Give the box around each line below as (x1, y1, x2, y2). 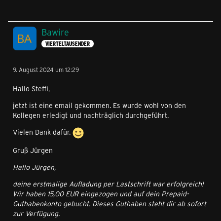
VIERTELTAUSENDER (45, 39, 90, 47)
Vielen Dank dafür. (13, 127, 73, 137)
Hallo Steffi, (13, 84, 50, 94)
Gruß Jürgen (13, 146, 53, 155)
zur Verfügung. (13, 209, 60, 219)
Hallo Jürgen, (13, 162, 56, 172)
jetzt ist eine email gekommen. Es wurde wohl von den (13, 101, 186, 110)
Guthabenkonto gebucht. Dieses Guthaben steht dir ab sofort (13, 199, 206, 209)
